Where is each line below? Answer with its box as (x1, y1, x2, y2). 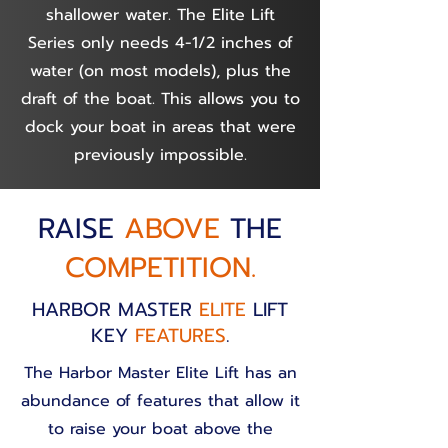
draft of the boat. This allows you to (20, 87, 300, 111)
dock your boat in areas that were (24, 115, 296, 139)
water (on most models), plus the (29, 59, 291, 83)
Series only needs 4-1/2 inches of (27, 31, 293, 55)
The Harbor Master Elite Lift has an (23, 361, 297, 385)
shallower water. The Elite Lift (45, 3, 275, 27)
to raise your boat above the (47, 417, 273, 441)
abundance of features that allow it (20, 389, 300, 413)
